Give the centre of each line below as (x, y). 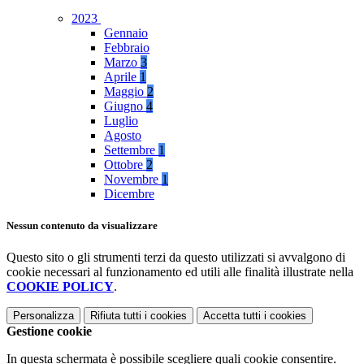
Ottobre (125, 165)
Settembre (131, 150)
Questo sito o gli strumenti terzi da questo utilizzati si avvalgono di (176, 258)
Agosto (123, 136)
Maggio (126, 92)
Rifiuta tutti (116, 316)
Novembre (133, 180)
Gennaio (126, 33)
